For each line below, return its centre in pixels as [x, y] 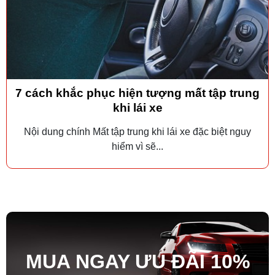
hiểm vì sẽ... [137, 147]
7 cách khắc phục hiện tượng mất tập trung [137, 93]
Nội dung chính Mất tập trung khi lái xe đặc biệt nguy [137, 132]
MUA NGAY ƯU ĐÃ [112, 261]
